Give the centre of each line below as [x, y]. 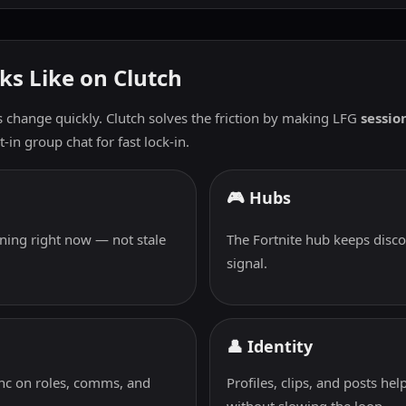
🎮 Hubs [259, 198]
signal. [247, 263]
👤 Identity [270, 346]
